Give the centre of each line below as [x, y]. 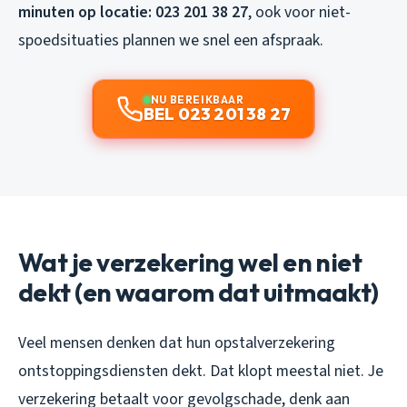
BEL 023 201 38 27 [217, 114]
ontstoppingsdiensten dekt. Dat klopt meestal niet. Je [201, 371]
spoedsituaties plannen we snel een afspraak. [171, 40]
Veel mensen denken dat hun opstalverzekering [177, 342]
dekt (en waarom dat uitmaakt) [199, 292]
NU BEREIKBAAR [197, 99]
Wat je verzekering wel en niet [190, 262]
